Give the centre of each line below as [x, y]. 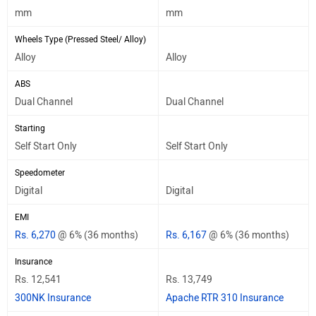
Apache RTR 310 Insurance [225, 298]
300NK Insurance [53, 298]
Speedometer [40, 172]
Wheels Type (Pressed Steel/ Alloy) [80, 39]
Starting [30, 128]
